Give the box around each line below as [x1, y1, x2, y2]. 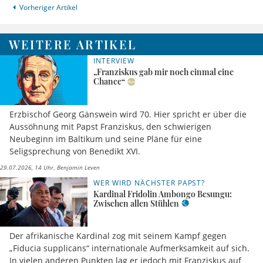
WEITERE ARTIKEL [8, 36, 137, 53]
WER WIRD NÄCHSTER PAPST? [93, 177, 205, 188]
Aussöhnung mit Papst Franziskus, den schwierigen [9, 120, 211, 132]
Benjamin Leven [55, 163, 100, 171]
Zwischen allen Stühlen [93, 197, 180, 209]
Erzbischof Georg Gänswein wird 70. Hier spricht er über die [9, 108, 247, 120]
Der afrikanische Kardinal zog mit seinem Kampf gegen [9, 230, 227, 242]
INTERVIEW [93, 56, 134, 66]
